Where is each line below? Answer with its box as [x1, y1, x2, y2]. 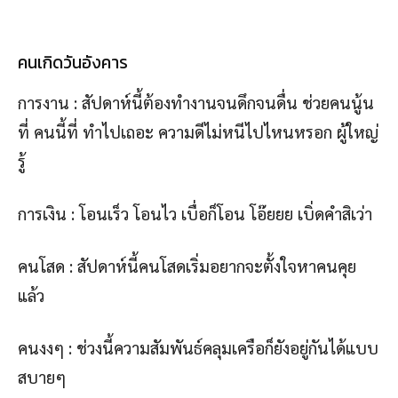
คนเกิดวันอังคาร [18, 50, 128, 76]
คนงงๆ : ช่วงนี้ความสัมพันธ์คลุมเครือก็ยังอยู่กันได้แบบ [18, 337, 378, 359]
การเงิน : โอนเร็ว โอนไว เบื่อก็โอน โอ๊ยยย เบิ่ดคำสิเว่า [18, 203, 372, 225]
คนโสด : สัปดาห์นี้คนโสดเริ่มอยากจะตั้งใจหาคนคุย [18, 255, 356, 277]
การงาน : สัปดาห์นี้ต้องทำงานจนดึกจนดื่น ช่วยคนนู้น [18, 92, 374, 114]
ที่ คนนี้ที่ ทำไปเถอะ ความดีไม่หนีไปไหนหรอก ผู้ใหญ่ [18, 121, 378, 143]
